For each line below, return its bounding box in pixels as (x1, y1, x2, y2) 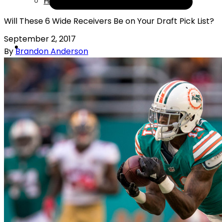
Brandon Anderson (15, 45, 88, 57)
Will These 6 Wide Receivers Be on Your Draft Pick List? (4, 15, 214, 27)
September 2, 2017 (4, 33, 76, 45)
